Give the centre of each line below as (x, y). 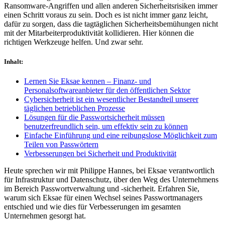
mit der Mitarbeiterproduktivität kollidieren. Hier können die (99, 33)
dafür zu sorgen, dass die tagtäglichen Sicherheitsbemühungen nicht (111, 24)
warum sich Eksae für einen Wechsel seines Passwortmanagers (103, 198)
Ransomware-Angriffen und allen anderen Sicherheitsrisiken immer (111, 6)
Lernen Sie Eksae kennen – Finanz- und (88, 81)
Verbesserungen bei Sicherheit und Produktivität (100, 154)
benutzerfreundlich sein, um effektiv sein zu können (106, 127)
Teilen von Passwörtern (61, 145)
